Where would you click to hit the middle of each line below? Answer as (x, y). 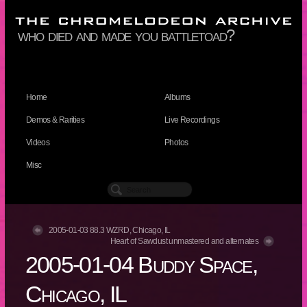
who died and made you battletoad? (126, 36)
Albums (177, 98)
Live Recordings (192, 120)
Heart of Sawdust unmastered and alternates (184, 242)
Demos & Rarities (55, 120)
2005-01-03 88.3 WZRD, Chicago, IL (109, 231)
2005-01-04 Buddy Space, (141, 265)
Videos (38, 143)
